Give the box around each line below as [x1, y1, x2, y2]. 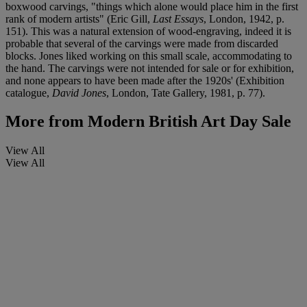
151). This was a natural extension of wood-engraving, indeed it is [5, 25, 291, 37]
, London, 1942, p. [204, 12, 284, 25]
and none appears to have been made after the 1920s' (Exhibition [5, 74, 284, 86]
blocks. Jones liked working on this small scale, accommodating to [5, 49, 292, 62]
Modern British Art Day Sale [84, 112, 291, 131]
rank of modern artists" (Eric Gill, [5, 12, 153, 25]
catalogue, [5, 86, 52, 99]
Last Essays [153, 12, 204, 25]
